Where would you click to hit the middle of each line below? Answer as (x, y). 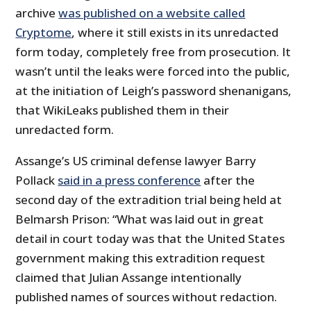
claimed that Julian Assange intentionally (129, 278)
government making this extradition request (141, 258)
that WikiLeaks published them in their (123, 110)
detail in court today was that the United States (150, 239)
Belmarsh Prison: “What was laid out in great (140, 219)
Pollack (37, 180)
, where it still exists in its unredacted (175, 33)
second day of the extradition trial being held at (149, 200)
